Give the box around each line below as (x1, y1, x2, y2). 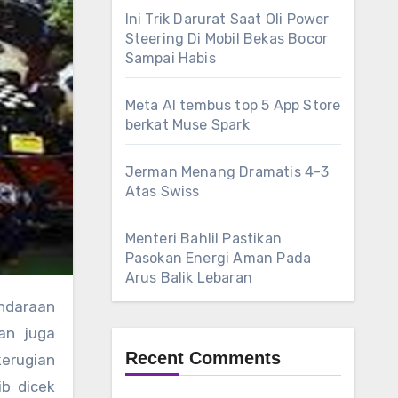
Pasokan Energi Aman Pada (124, 250, 312, 267)
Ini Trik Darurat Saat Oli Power (124, 11, 330, 28)
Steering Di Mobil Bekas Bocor (124, 30, 329, 47)
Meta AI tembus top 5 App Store (124, 97, 341, 114)
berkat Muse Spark (124, 116, 250, 133)
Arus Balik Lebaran (124, 269, 253, 286)
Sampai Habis (124, 50, 216, 67)
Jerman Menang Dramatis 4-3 (124, 163, 330, 180)
